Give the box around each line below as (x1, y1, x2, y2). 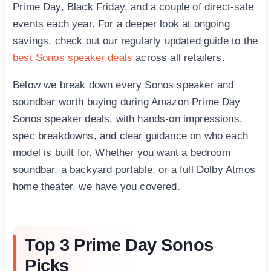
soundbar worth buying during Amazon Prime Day (13, 96, 241, 108)
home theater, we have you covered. (13, 181, 180, 193)
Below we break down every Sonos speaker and (13, 79, 234, 91)
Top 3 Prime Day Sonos (25, 235, 214, 255)
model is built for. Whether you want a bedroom (13, 147, 230, 159)
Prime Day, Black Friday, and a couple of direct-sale (13, 1, 253, 13)
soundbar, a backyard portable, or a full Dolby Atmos (13, 164, 255, 176)
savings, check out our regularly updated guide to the (13, 35, 258, 47)
